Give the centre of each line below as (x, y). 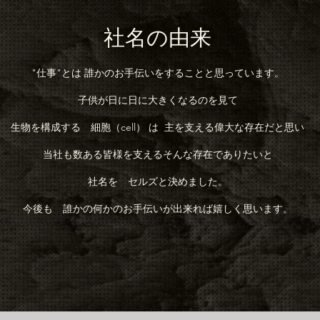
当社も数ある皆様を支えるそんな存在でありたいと (157, 154)
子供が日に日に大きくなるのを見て (157, 100)
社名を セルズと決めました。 (157, 181)
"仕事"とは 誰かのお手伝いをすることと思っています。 (157, 73)
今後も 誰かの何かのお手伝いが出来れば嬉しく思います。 (157, 209)
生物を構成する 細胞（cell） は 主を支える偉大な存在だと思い (157, 127)
